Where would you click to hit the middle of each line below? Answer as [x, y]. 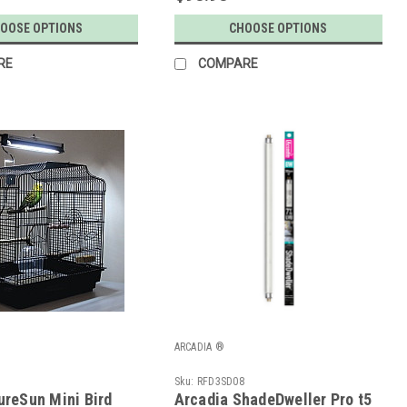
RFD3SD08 [220, 382]
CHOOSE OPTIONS [278, 29]
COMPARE [228, 64]
